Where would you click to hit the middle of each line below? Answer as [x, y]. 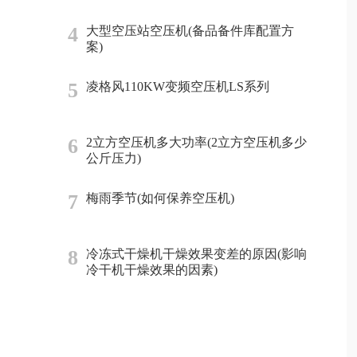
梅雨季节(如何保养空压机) [160, 198]
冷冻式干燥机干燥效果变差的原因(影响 [196, 254]
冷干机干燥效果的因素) [151, 270]
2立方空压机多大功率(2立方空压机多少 [196, 142]
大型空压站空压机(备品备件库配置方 [190, 31]
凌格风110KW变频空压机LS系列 [177, 86]
